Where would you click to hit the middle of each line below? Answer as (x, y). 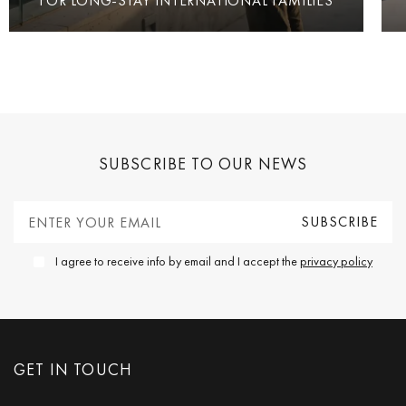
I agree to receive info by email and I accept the (178, 261)
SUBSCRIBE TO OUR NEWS (203, 164)
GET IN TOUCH (73, 370)
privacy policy (336, 261)
